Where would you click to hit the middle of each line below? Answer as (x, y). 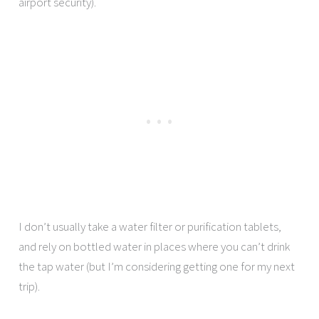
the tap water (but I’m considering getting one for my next (157, 266)
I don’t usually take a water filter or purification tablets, (150, 226)
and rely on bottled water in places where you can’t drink (155, 246)
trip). (30, 286)
